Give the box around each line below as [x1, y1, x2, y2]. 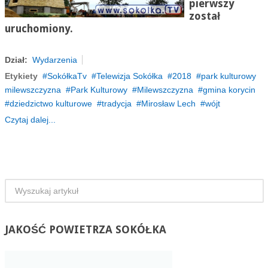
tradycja [101, 99, 132, 108]
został [188, 10, 220, 22]
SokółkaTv [47, 71, 87, 81]
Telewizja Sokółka [96, 71, 163, 81]
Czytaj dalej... [4, 115, 56, 124]
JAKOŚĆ [4, 223, 46, 236]
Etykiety [4, 71, 38, 81]
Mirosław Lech [141, 99, 196, 108]
